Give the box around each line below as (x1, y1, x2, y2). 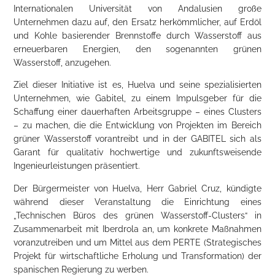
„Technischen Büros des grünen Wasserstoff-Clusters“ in (14, 210, 261, 220)
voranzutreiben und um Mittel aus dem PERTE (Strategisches (14, 237, 261, 247)
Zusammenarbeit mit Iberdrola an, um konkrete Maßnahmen (14, 223, 261, 234)
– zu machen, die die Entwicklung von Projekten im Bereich (14, 120, 261, 131)
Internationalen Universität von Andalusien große (14, 3, 261, 14)
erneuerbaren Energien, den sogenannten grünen (14, 44, 261, 54)
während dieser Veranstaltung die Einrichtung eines (14, 196, 261, 207)
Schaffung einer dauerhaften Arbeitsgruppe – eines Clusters (14, 107, 261, 117)
